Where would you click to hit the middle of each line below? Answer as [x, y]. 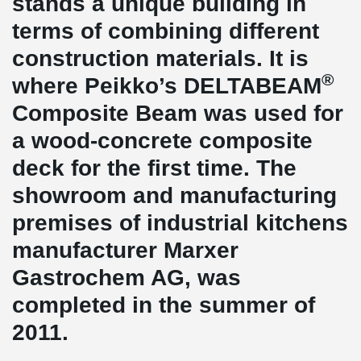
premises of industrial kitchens [180, 223]
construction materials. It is [160, 58]
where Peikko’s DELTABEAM [167, 86]
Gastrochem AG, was [127, 278]
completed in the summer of [164, 305]
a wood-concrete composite [162, 141]
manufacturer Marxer [125, 250]
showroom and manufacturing [174, 195]
